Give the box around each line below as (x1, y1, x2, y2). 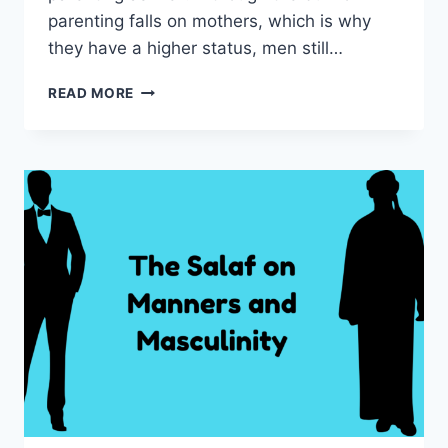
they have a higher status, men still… (48, 38, 343, 59)
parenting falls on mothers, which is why (48, 11, 371, 32)
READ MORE (48, 85, 135, 102)
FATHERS (133, 143, 199, 160)
